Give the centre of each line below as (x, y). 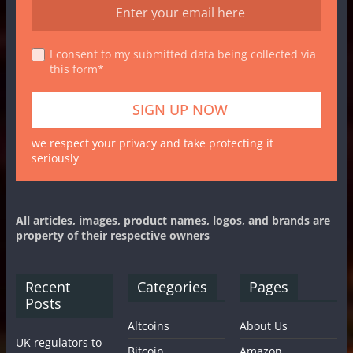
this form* (76, 69)
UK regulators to (58, 342)
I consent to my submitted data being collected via (182, 54)
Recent (47, 286)
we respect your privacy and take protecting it (152, 143)
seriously (55, 158)
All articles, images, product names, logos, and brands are (173, 220)
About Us (264, 325)
